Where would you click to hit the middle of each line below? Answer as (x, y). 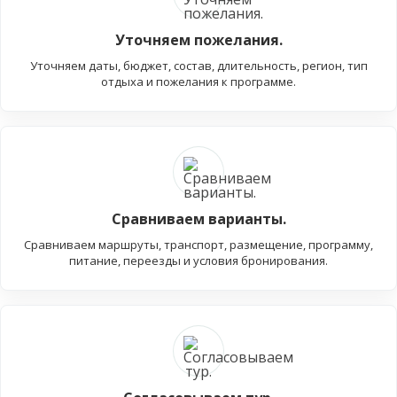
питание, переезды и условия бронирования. (198, 261)
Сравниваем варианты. (198, 219)
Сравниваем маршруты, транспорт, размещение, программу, (198, 245)
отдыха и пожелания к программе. (198, 82)
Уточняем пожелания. (198, 40)
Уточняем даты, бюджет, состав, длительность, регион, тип (198, 66)
